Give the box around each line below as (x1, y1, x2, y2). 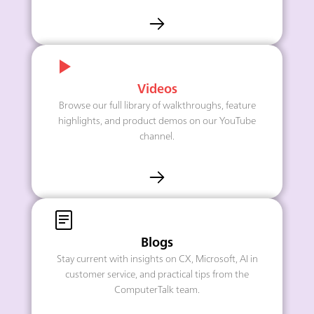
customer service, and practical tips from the (65, 270, 249, 280)
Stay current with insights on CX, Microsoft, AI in (56, 254, 258, 265)
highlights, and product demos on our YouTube (58, 116, 256, 127)
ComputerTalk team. (114, 285, 200, 296)
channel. (139, 132, 175, 142)
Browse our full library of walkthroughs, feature (58, 101, 256, 111)
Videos (137, 83, 177, 97)
